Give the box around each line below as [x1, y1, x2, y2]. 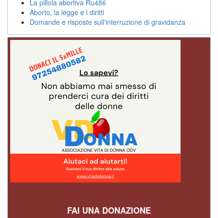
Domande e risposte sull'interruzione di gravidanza [30, 17, 185, 27]
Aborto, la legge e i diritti [30, 7, 104, 17]
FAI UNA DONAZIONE [67, 204, 151, 216]
